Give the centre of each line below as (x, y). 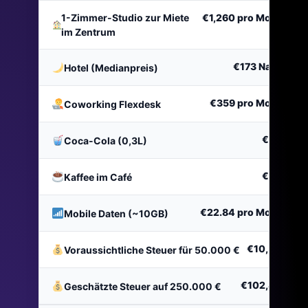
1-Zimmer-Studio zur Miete (125, 18)
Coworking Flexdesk (113, 104)
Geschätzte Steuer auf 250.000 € (143, 286)
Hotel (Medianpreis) (111, 67)
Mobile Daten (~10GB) (117, 213)
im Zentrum (88, 32)
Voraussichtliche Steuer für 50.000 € (152, 250)
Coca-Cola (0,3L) (106, 140)
